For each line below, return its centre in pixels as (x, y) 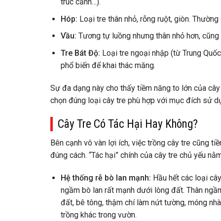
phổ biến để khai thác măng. (108, 65)
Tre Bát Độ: (80, 53)
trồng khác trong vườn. (98, 215)
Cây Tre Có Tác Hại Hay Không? (128, 124)
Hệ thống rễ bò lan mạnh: (106, 178)
